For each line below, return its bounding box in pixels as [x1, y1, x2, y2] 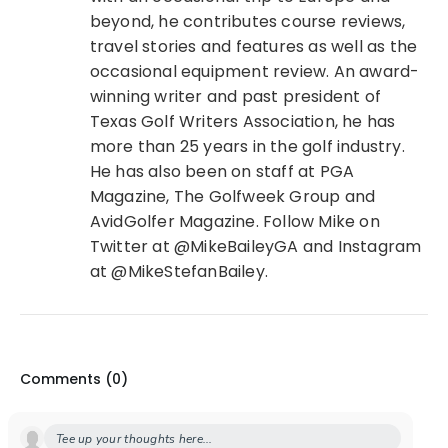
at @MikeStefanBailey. [89, 259, 268, 283]
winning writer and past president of [89, 84, 381, 108]
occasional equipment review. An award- [89, 59, 420, 83]
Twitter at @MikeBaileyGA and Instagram [89, 234, 422, 258]
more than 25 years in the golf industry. [89, 134, 405, 158]
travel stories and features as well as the [89, 34, 418, 58]
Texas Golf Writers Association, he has [89, 109, 396, 133]
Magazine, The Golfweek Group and [89, 184, 376, 208]
